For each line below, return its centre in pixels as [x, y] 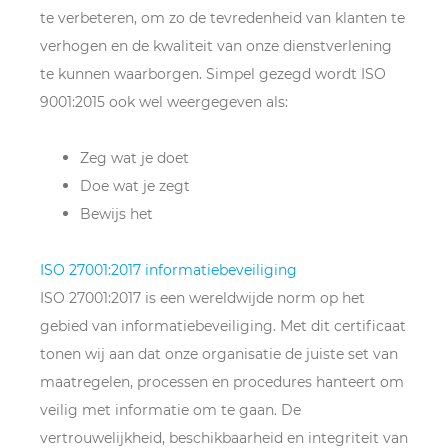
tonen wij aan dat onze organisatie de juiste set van [219, 354]
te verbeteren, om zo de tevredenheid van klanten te [222, 18]
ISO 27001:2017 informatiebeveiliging [168, 270]
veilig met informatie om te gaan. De [170, 410]
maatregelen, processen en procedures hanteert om [222, 382]
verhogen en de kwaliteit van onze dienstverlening [216, 46]
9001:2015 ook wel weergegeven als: [164, 102]
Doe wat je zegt [135, 186]
